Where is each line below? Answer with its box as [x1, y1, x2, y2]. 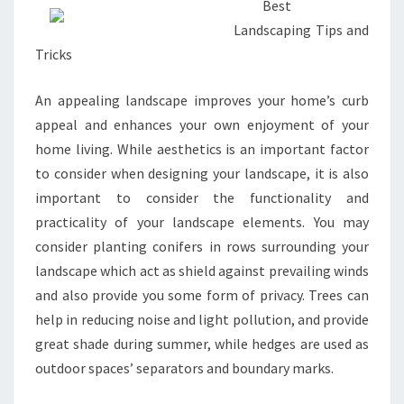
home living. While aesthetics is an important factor [35, 140, 369, 158]
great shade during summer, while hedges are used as [35, 335, 369, 353]
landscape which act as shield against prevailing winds [35, 262, 369, 280]
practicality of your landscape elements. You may [35, 213, 369, 231]
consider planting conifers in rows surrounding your [35, 237, 369, 255]
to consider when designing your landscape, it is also [35, 164, 369, 182]
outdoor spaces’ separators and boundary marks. [35, 359, 334, 377]
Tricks [35, 45, 72, 63]
